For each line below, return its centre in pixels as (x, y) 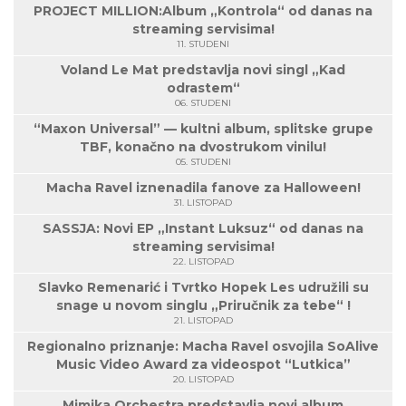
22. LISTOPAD (203, 262)
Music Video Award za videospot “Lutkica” (203, 365)
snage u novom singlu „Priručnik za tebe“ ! (203, 306)
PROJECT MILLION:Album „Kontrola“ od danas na (203, 11)
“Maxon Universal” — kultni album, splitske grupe (203, 129)
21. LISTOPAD (203, 321)
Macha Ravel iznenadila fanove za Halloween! (203, 188)
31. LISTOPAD (203, 203)
